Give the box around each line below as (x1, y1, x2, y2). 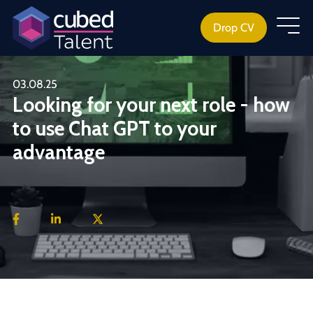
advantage (13, 140, 105, 164)
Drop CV (213, 20, 255, 35)
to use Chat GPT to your (13, 116, 217, 140)
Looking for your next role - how (13, 92, 290, 117)
